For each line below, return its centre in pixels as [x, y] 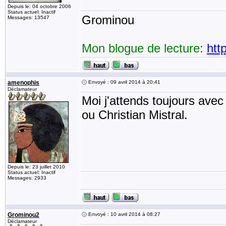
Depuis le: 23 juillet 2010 [36, 167]
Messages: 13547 [29, 17]
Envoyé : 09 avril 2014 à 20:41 [124, 82]
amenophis [23, 83]
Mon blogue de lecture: [144, 48]
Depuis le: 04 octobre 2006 [39, 6]
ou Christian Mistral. [135, 115]
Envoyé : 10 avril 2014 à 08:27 [124, 214]
